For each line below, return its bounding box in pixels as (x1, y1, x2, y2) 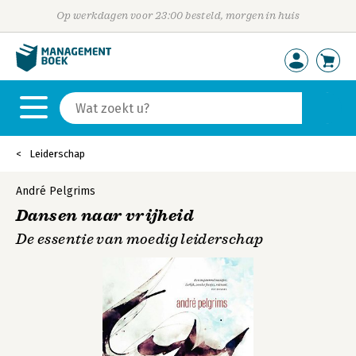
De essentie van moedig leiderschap (16, 230, 264, 248)
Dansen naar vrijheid (16, 206, 194, 226)
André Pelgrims (16, 184, 95, 198)
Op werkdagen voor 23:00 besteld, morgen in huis (56, 10, 300, 21)
